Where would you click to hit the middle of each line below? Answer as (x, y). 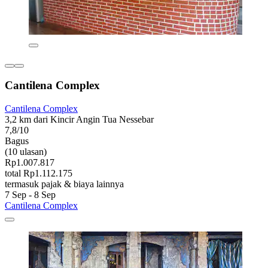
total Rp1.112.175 (39, 173)
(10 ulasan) (26, 152)
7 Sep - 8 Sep (30, 195)
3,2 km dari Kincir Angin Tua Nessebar (79, 120)
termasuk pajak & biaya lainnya (64, 184)
